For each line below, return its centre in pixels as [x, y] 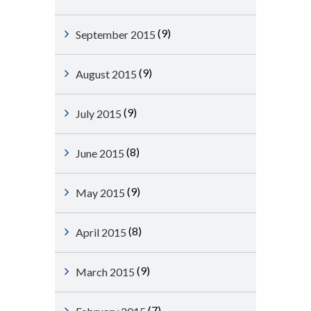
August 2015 [106, 74]
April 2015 [101, 232]
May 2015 [100, 193]
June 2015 [100, 153]
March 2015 [105, 272]
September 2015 [116, 34]
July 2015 [99, 114]
